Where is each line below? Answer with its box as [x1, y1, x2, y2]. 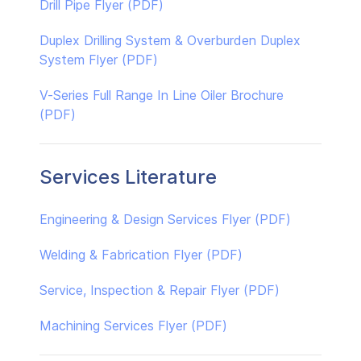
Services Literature [39, 164, 217, 189]
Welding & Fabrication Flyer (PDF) [39, 246, 243, 263]
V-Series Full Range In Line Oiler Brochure [39, 86, 284, 103]
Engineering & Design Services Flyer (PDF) [39, 210, 291, 227]
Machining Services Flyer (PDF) [39, 317, 227, 334]
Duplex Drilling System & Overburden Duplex [39, 31, 301, 48]
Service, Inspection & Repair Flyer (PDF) [39, 281, 280, 298]
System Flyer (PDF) [39, 51, 158, 68]
